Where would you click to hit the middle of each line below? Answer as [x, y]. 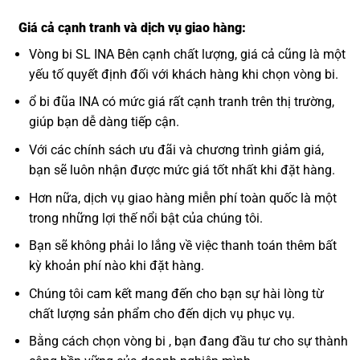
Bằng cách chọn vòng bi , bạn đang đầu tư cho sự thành [188, 342]
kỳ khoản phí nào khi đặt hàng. [116, 266]
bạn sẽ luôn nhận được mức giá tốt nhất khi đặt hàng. [182, 170]
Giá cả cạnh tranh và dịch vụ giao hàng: [129, 27]
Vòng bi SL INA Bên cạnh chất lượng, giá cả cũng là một [187, 54]
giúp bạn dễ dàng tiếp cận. [104, 122]
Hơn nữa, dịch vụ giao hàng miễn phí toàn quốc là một [182, 198]
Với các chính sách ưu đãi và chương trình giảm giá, [176, 149]
